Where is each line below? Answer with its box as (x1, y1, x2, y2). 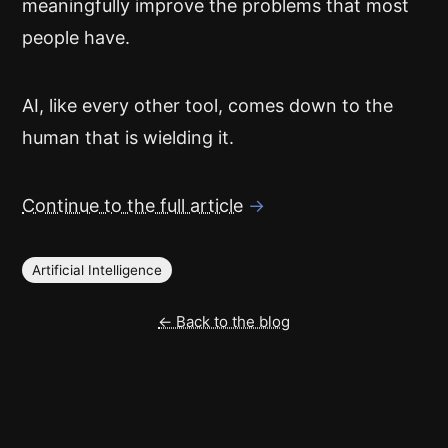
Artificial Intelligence (32, 262, 162, 278)
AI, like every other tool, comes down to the (22, 95, 393, 116)
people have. (22, 27, 130, 48)
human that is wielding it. (22, 127, 234, 148)
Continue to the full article (22, 195, 243, 216)
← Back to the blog (158, 312, 290, 331)
